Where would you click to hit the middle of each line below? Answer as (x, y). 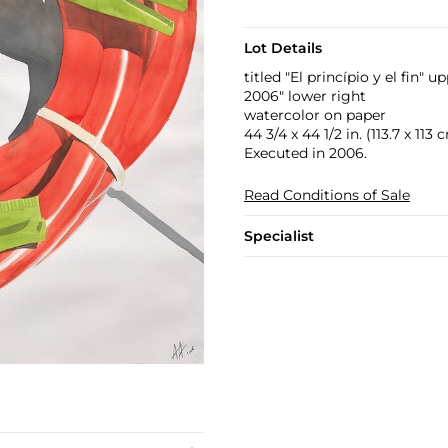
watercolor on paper (314, 115)
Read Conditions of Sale (326, 195)
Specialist (278, 236)
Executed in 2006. (305, 153)
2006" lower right (304, 96)
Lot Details (282, 48)
